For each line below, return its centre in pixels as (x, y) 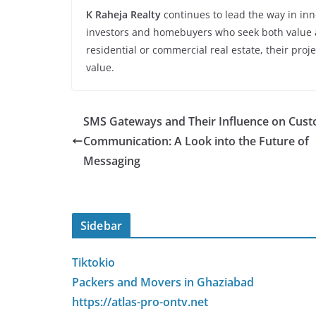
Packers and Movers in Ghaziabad (163, 282)
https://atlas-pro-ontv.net (140, 302)
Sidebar (102, 226)
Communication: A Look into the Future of (196, 141)
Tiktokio (93, 262)
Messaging (112, 161)
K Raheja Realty (123, 14)
